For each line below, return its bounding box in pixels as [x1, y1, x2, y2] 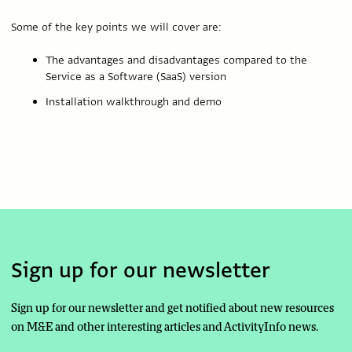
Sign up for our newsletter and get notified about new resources [11, 301, 334, 315]
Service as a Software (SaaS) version [46, 69, 226, 84]
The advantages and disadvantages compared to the [46, 53, 307, 68]
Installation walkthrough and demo [46, 93, 222, 108]
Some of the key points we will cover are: [11, 20, 222, 35]
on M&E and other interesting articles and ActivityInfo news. [11, 320, 318, 334]
